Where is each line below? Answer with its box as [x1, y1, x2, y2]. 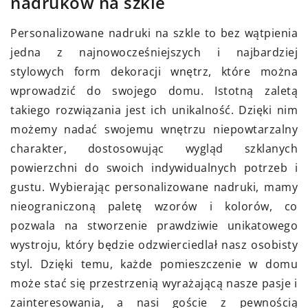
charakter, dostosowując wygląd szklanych [10, 141, 298, 157]
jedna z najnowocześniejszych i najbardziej [10, 45, 298, 60]
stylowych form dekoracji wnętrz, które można [10, 64, 298, 80]
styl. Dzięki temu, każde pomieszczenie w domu [10, 256, 298, 272]
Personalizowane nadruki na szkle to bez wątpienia [10, 25, 298, 41]
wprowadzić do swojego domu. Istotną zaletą [10, 83, 298, 99]
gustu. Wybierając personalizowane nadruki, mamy [10, 179, 298, 195]
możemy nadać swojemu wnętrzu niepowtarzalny [10, 122, 298, 137]
